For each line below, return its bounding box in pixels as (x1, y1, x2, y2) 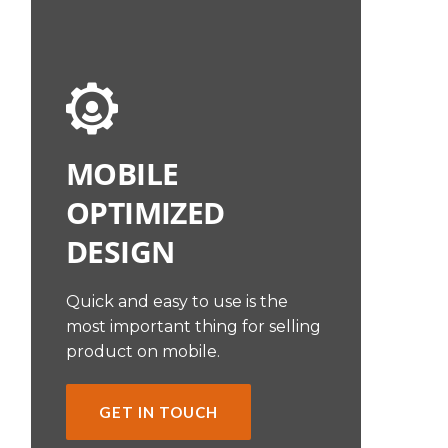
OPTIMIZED (66, 192, 225, 234)
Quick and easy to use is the (66, 292, 288, 312)
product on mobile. (66, 342, 220, 362)
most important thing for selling (66, 317, 321, 337)
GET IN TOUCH (99, 403, 218, 422)
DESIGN (66, 231, 175, 273)
